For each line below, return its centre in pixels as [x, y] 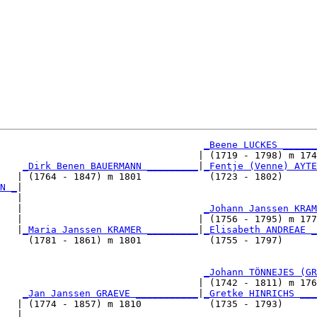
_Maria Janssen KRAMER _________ [110, 230]
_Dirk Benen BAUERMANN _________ [110, 166]
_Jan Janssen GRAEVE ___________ [110, 294]
